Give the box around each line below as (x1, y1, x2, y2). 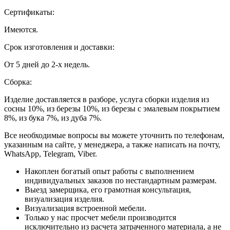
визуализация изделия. (25, 195, 104, 204)
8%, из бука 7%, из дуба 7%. (4, 113, 102, 123)
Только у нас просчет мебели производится (25, 213, 176, 222)
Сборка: (4, 78, 32, 87)
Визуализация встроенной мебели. (25, 204, 146, 213)
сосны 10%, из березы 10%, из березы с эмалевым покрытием (4, 104, 220, 113)
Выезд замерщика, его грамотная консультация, (25, 185, 191, 195)
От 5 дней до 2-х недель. (4, 60, 90, 69)
